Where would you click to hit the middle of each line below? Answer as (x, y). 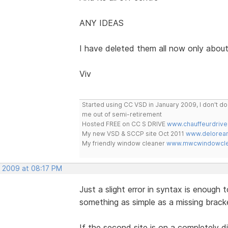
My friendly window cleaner (124, 143)
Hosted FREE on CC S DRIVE (124, 124)
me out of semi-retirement (122, 114)
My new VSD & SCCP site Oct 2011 (134, 133)
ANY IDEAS (101, 23)
